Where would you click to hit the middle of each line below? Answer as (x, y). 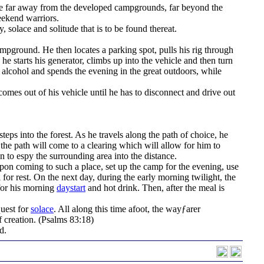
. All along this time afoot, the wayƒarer (127, 209)
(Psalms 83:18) (66, 220)
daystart (71, 188)
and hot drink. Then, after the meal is (155, 188)
